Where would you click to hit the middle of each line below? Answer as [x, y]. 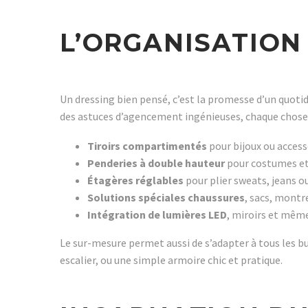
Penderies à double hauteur [156, 163]
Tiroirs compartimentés [147, 145]
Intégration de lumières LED [157, 214]
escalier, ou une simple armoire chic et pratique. [171, 260]
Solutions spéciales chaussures [166, 197]
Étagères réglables [135, 180]
